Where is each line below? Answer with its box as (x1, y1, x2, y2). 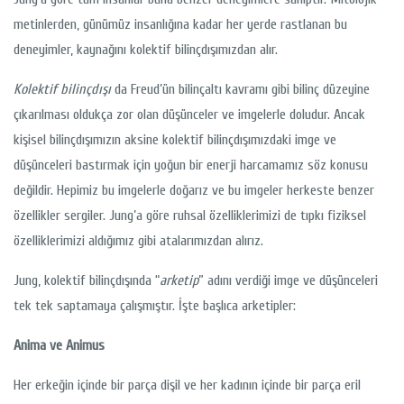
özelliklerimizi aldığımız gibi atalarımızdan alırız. (14, 233, 263, 250)
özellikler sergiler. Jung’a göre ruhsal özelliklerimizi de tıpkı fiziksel (14, 207, 366, 225)
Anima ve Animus (14, 337, 105, 354)
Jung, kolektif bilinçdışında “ (14, 272, 160, 289)
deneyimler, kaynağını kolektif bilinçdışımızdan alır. (14, 41, 278, 59)
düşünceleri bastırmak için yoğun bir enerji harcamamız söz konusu (14, 157, 368, 174)
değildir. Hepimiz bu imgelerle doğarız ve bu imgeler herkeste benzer (14, 182, 374, 199)
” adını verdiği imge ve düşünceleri (198, 272, 378, 289)
